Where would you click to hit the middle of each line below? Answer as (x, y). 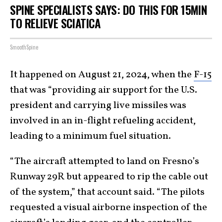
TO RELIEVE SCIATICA (55, 23)
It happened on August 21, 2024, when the (102, 75)
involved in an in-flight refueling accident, (103, 121)
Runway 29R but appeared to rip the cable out (109, 177)
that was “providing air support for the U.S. (104, 90)
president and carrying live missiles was (98, 106)
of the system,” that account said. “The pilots (107, 192)
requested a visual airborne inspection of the (109, 208)
